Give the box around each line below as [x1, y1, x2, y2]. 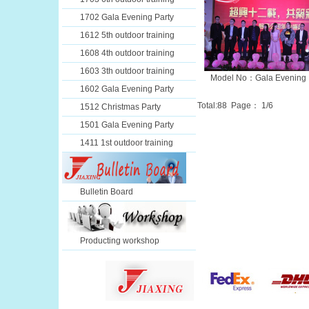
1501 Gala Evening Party [80, 120, 174, 130]
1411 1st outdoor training [80, 138, 173, 148]
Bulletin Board [80, 187, 133, 197]
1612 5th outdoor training [80, 30, 175, 40]
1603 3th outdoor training [80, 66, 175, 76]
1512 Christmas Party [80, 102, 161, 112]
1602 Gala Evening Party [80, 84, 174, 94]
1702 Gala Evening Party [80, 12, 174, 22]
